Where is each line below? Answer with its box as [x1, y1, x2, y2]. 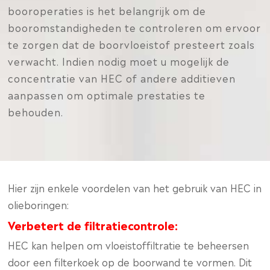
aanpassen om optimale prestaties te [8, 87, 206, 102]
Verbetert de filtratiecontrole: [8, 216, 178, 233]
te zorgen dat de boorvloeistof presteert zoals [8, 37, 256, 51]
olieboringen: [8, 197, 69, 212]
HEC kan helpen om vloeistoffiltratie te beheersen [8, 237, 250, 252]
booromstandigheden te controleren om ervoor [8, 20, 262, 34]
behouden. [8, 104, 64, 119]
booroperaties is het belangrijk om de [8, 3, 207, 17]
